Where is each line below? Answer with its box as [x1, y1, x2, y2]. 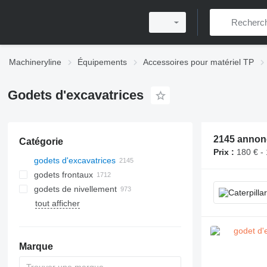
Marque [18, 241, 53, 252]
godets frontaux [33, 170, 93, 179]
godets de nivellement [33, 184, 117, 194]
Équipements [77, 57, 127, 67]
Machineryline [9, 57, 61, 67]
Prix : [213, 147, 234, 157]
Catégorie [18, 136, 63, 147]
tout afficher [35, 198, 80, 208]
